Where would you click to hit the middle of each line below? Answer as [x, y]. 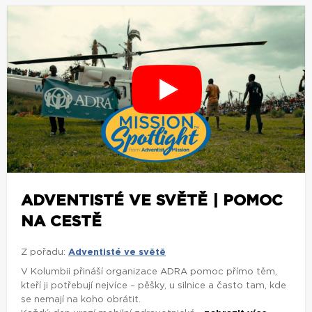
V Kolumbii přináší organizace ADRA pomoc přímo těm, [149, 272]
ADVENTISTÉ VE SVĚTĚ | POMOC [152, 201]
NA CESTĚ [61, 222]
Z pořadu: [43, 253]
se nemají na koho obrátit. [81, 300]
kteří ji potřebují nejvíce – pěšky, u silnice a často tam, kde [154, 286]
